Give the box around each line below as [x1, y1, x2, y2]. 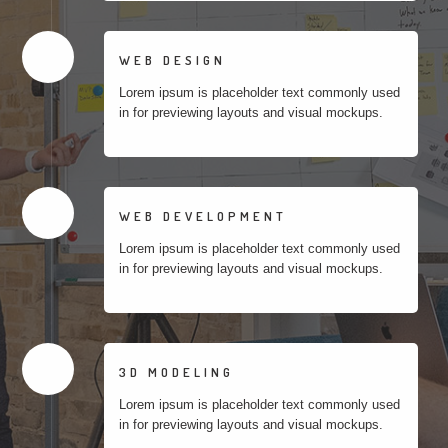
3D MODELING [119, 364, 234, 380]
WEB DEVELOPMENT [119, 208, 287, 224]
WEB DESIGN [119, 52, 226, 68]
